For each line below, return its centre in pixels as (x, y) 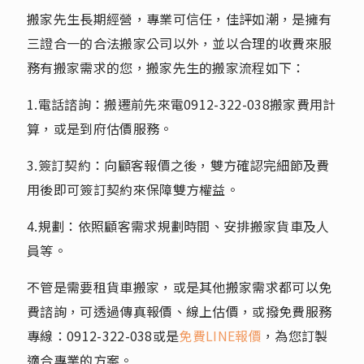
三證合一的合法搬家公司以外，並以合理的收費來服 (180, 43)
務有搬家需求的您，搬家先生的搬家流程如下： (166, 67)
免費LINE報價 (221, 335)
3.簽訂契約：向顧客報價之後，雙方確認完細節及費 (178, 165)
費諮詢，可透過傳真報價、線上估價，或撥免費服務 (180, 311)
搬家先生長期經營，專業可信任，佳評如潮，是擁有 (180, 18)
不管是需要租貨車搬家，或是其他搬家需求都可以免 (180, 286)
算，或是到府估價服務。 (100, 128)
